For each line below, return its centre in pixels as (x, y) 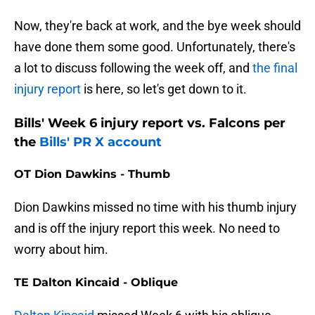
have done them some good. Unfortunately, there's (155, 47)
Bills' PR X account (101, 142)
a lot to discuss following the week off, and (133, 68)
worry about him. (61, 250)
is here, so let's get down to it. (164, 89)
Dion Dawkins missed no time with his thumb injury (155, 207)
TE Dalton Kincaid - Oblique (96, 283)
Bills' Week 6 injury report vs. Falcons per (150, 123)
